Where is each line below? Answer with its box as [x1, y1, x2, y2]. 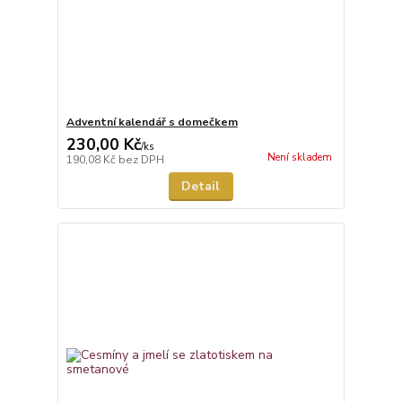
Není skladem [267, 150, 332, 164]
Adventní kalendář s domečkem [66, 114, 238, 129]
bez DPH [118, 152, 164, 167]
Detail [181, 177, 221, 195]
